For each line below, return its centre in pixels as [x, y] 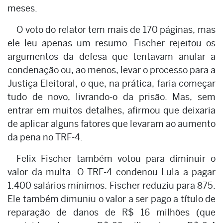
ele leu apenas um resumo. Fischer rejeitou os [111, 43]
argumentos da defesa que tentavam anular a [111, 56]
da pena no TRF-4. [45, 137]
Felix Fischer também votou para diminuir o [116, 158]
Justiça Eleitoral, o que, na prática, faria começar [111, 83]
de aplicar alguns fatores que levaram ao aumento [111, 123]
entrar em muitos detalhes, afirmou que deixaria [111, 110]
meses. [22, 8]
